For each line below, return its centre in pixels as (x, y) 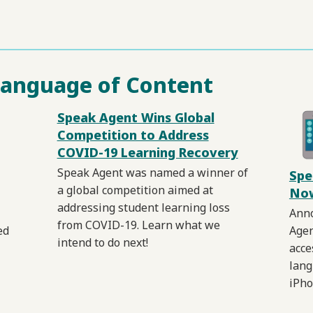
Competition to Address (133, 135)
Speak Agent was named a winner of (152, 173)
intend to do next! (102, 243)
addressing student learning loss (143, 208)
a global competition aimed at (135, 190)
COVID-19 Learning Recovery (147, 153)
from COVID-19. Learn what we (138, 225)
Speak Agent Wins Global (136, 118)
